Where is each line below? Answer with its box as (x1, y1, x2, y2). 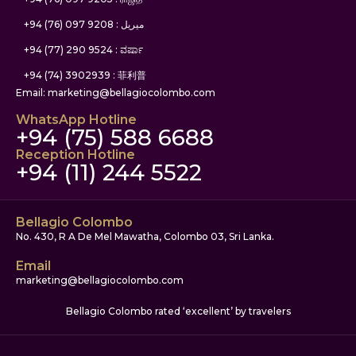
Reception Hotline (16, 146, 135, 162)
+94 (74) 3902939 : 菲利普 (24, 68, 146, 81)
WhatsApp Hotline (16, 111, 137, 127)
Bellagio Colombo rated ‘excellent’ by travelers (65, 304, 291, 317)
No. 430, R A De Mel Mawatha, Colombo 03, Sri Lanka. (16, 230, 274, 242)
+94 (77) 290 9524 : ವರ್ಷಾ (24, 43, 143, 56)
